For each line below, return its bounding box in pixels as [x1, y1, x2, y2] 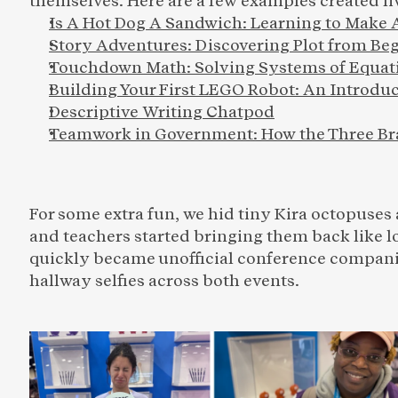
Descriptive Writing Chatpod [49, 101, 275, 121]
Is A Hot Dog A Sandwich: [49, 12, 251, 32]
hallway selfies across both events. [29, 270, 299, 290]
